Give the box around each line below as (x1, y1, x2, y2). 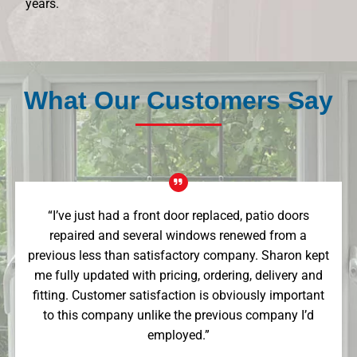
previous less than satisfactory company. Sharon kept (27, 248, 329, 263)
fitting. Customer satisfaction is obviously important (32, 288, 324, 303)
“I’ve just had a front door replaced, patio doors (47, 208, 309, 223)
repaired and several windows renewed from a (49, 228, 308, 243)
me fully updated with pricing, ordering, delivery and (33, 268, 323, 283)
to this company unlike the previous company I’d (42, 308, 314, 323)
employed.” (147, 328, 210, 343)
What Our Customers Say (24, 86, 333, 115)
